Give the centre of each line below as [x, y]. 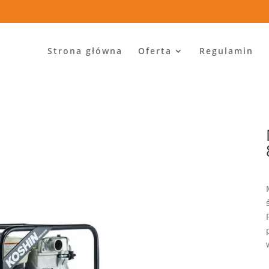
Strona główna [85, 51]
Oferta [155, 51]
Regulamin [226, 51]
